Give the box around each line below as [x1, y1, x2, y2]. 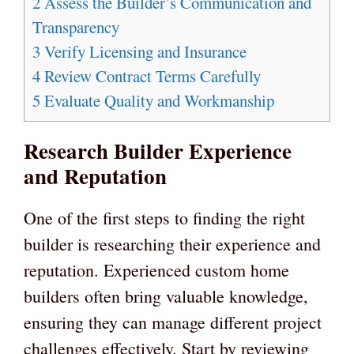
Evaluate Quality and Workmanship [40, 89, 274, 112]
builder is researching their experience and [24, 232, 321, 256]
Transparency [32, 16, 119, 39]
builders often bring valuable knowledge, [24, 284, 308, 308]
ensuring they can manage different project [24, 311, 322, 334]
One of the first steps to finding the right [24, 206, 305, 230]
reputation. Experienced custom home [24, 258, 289, 282]
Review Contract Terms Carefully [40, 65, 261, 88]
